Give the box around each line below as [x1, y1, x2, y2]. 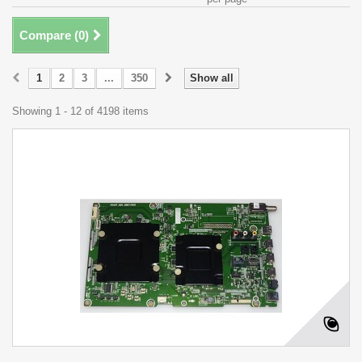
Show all [190, 72, 234, 84]
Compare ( [19, 28, 78, 42]
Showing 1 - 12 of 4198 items [12, 105, 149, 117]
